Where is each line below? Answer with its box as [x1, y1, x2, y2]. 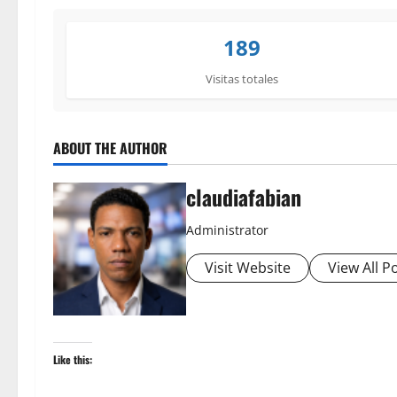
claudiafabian [186, 181, 301, 214]
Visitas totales [206, 71, 279, 88]
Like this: [53, 352, 92, 368]
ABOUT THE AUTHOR [53, 137, 167, 160]
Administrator [186, 222, 269, 239]
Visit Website [205, 258, 291, 278]
